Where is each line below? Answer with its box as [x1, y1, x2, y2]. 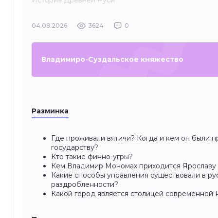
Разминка [32, 107, 69, 115]
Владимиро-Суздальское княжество [41, 55, 183, 64]
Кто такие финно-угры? [51, 152, 133, 161]
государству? [51, 143, 98, 152]
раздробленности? [51, 180, 118, 189]
